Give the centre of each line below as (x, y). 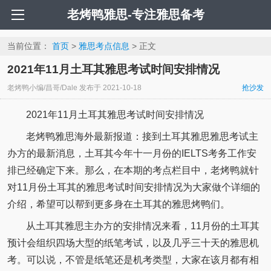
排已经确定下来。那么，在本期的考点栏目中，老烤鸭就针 (133, 170)
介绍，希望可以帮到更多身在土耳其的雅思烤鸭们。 (118, 204)
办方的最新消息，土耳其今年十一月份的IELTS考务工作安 (132, 153)
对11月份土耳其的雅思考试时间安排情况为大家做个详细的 (133, 187)
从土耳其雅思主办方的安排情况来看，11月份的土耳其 (142, 226)
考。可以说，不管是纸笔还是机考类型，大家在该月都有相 (133, 260)
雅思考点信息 (104, 46)
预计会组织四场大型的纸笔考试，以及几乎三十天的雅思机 (133, 243)
